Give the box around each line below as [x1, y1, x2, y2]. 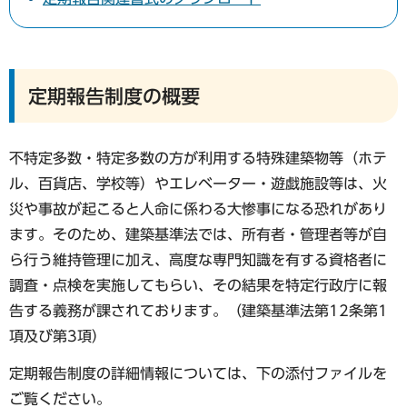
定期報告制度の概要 [28, 86, 200, 106]
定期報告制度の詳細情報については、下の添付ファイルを [9, 365, 387, 381]
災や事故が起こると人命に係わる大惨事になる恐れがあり [9, 201, 387, 216]
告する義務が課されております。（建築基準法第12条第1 [9, 303, 388, 318]
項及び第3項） [9, 328, 106, 343]
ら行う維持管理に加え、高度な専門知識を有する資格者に [9, 252, 387, 267]
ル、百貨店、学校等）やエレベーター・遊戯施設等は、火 [9, 175, 387, 191]
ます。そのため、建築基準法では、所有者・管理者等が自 [9, 226, 387, 242]
